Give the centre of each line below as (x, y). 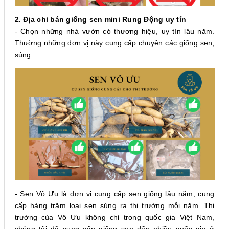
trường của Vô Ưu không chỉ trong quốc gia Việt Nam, (114, 217)
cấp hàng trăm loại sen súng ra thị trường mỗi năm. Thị (114, 206)
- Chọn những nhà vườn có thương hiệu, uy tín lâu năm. (114, 31)
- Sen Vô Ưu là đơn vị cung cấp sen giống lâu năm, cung (114, 194)
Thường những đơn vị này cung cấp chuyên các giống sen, (114, 43)
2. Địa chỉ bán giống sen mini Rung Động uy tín (100, 19)
